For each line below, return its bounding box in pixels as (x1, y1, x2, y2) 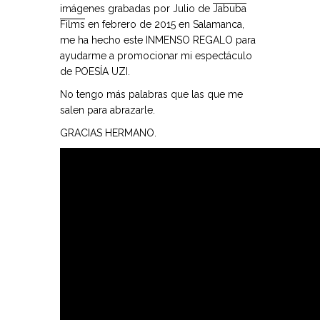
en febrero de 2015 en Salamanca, (85, 18, 244, 30)
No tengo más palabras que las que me (60, 88, 243, 100)
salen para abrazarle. (60, 104, 155, 116)
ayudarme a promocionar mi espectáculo (60, 49, 252, 61)
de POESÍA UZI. (60, 65, 130, 77)
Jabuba (213, 2, 246, 14)
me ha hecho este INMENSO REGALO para (60, 34, 256, 46)
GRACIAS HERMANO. (60, 126, 156, 139)
